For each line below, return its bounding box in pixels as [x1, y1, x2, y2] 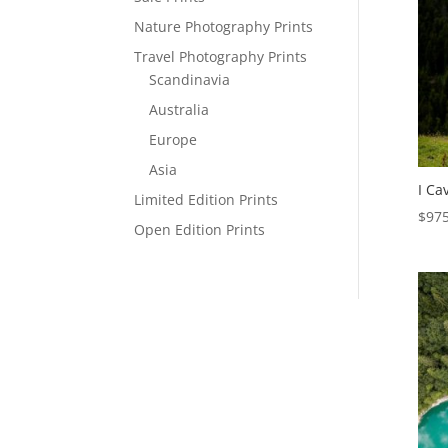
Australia [149, 100, 210, 120]
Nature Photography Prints [134, 17, 314, 37]
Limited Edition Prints [134, 190, 279, 210]
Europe [149, 130, 198, 150]
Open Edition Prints [134, 220, 266, 240]
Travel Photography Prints [134, 47, 308, 67]
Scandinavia [149, 70, 231, 90]
